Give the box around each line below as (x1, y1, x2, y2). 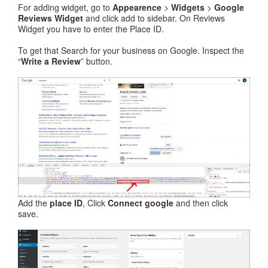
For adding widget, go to (18, 1, 110, 14)
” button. (81, 55, 112, 68)
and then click (173, 197, 228, 209)
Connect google (108, 197, 173, 209)
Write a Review (21, 55, 81, 68)
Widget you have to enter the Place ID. (18, 23, 164, 35)
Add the (18, 197, 50, 209)
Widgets (171, 1, 205, 14)
